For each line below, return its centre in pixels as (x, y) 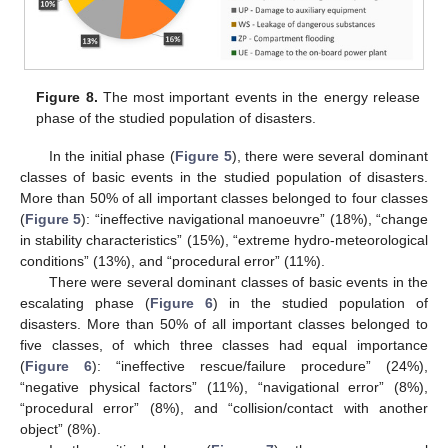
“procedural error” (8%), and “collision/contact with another (224, 408)
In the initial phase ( (111, 156)
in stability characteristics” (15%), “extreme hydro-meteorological (224, 240)
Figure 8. (67, 96)
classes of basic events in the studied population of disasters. (224, 177)
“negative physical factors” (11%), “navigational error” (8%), (224, 387)
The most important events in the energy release (258, 96)
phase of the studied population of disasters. (176, 117)
